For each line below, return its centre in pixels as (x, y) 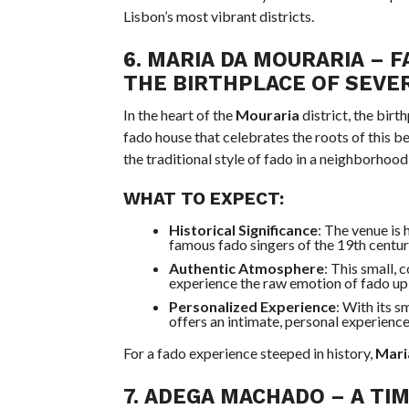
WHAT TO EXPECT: (203, 199)
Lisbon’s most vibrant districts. (218, 16)
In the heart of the (179, 115)
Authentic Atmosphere (246, 268)
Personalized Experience (252, 306)
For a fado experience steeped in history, (249, 353)
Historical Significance (243, 230)
